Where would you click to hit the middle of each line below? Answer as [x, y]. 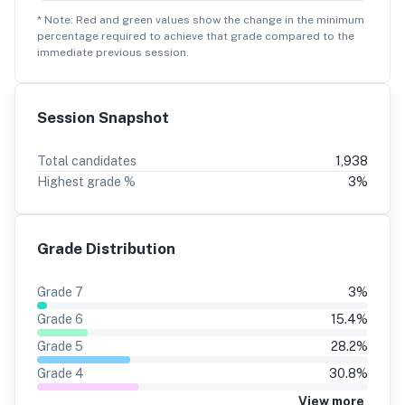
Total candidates [87, 161]
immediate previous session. [113, 52]
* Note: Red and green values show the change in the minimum [201, 20]
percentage [68, 36]
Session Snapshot [103, 118]
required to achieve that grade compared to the [226, 36]
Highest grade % [86, 182]
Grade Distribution [106, 249]
